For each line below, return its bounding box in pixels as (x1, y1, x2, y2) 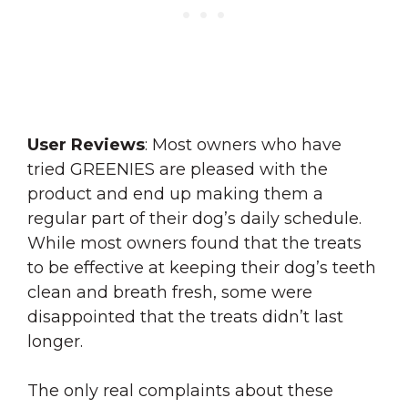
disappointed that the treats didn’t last (27, 307, 343, 328)
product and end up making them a (27, 184, 323, 205)
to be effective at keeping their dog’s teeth (27, 258, 376, 279)
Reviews (71, 135, 145, 156)
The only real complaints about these (27, 381, 333, 402)
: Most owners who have (145, 135, 342, 156)
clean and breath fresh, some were (27, 282, 312, 303)
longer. (27, 331, 83, 352)
